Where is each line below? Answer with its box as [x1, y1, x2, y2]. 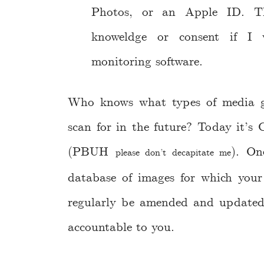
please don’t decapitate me [115, 146, 231, 159]
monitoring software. [91, 54, 203, 71]
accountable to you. [68, 219, 174, 236]
